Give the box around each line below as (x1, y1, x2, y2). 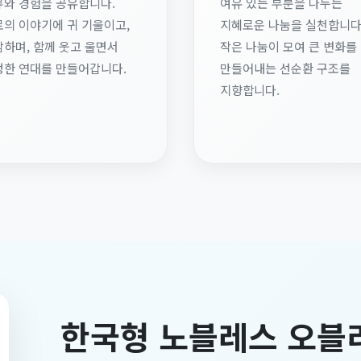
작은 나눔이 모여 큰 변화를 (220, 37, 357, 55)
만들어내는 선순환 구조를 (220, 59, 351, 77)
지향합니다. (220, 81, 280, 98)
